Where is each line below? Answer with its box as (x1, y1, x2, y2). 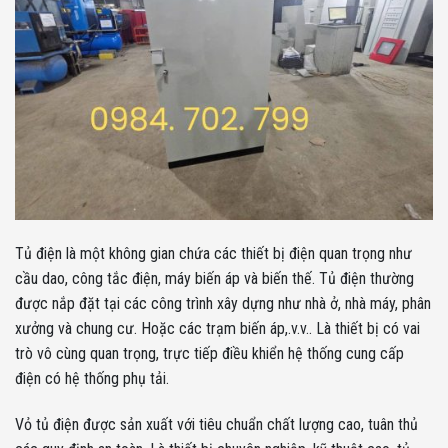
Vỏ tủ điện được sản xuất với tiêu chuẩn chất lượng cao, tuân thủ (15, 414, 418, 434)
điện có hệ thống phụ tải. (15, 369, 169, 389)
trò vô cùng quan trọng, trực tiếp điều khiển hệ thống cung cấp (15, 344, 404, 364)
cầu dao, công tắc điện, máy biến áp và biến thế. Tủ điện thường (15, 269, 414, 289)
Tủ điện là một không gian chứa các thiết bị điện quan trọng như (15, 244, 412, 264)
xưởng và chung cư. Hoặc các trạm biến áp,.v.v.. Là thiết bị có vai (15, 319, 420, 339)
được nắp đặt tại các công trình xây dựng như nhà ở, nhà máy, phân (15, 294, 431, 314)
